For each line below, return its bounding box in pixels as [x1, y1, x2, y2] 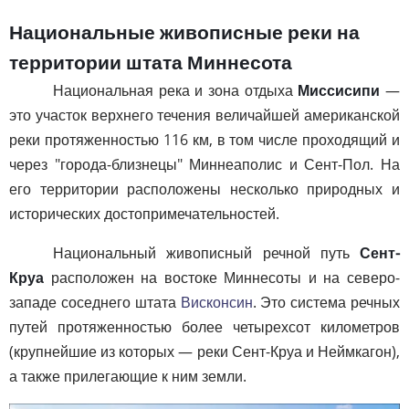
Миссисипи [298, 79, 381, 100]
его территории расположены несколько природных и [9, 178, 400, 199]
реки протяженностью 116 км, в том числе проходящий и [9, 129, 400, 150]
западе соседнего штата [9, 291, 181, 312]
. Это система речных [252, 291, 400, 312]
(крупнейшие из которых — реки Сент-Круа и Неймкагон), [9, 341, 400, 362]
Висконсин [180, 291, 253, 312]
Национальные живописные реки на [9, 21, 360, 44]
